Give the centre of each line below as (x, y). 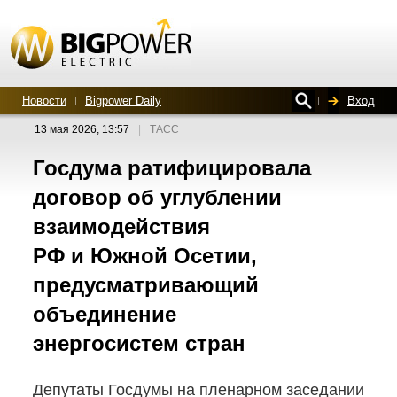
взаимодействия (121, 226)
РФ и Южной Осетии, (145, 256)
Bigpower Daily (123, 101)
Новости (44, 101)
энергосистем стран (139, 343)
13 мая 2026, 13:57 (82, 129)
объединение (105, 314)
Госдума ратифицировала (172, 168)
